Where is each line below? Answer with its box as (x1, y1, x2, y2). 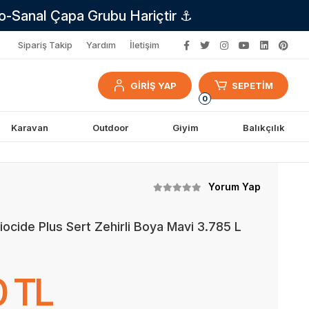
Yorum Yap (208, 181, 261, 192)
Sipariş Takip (17, 39, 72, 50)
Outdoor (92, 121, 128, 133)
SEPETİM (231, 79, 273, 91)
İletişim (129, 39, 159, 50)
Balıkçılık (242, 121, 285, 133)
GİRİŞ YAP (130, 79, 177, 91)
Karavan (10, 121, 48, 133)
